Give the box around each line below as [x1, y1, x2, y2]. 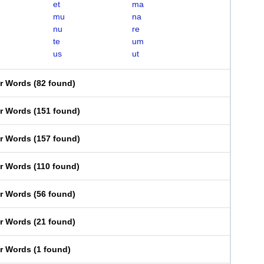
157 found [37, 134, 77, 143]
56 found [37, 189, 72, 199]
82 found [37, 78, 72, 88]
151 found [37, 106, 77, 115]
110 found [37, 161, 77, 171]
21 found [37, 217, 72, 226]
